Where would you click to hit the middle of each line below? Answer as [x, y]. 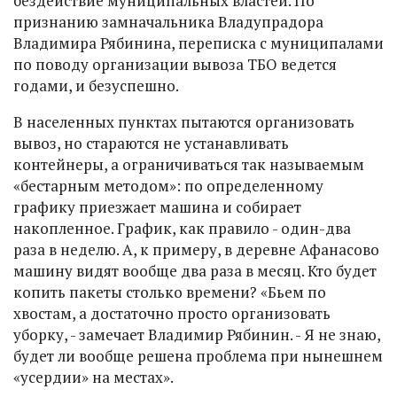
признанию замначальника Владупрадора [168, 22]
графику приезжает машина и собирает [157, 207]
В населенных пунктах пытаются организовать [184, 122]
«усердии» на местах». [93, 377]
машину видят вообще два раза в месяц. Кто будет [195, 271]
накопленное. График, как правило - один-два [182, 228]
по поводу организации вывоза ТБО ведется [175, 64]
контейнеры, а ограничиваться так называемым [189, 164]
